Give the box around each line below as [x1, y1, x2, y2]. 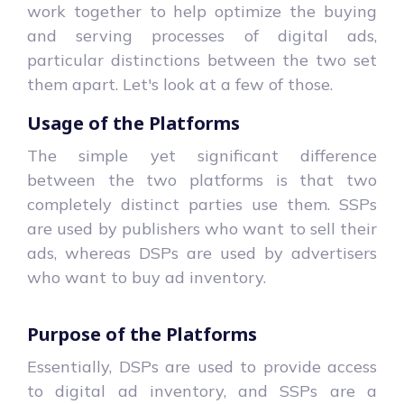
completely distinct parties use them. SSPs [27, 193, 377, 215]
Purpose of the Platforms [27, 321, 257, 346]
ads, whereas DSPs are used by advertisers [27, 242, 377, 263]
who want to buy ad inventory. [27, 266, 266, 288]
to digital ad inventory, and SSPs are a [27, 380, 377, 401]
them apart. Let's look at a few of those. [27, 73, 333, 95]
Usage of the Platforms [27, 110, 240, 135]
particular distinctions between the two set [27, 49, 377, 70]
